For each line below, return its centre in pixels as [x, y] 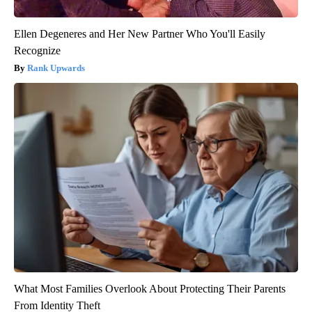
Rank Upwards [56, 68]
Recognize [37, 50]
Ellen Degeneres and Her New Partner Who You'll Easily [140, 33]
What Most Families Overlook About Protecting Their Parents [150, 288]
